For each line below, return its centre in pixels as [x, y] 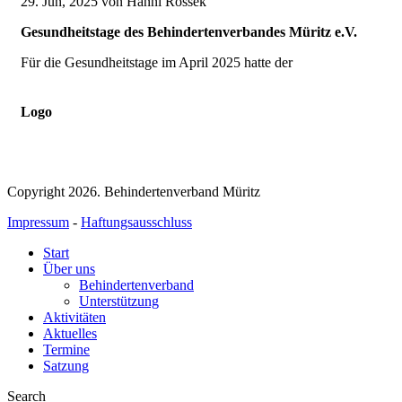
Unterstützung [119, 301]
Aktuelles [70, 334]
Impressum [38, 223]
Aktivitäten [74, 318]
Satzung [66, 366]
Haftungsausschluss [136, 223]
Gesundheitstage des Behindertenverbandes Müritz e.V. [189, 31]
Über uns [69, 269]
